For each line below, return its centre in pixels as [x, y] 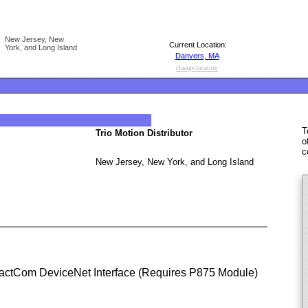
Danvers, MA [197, 56]
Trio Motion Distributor [144, 133]
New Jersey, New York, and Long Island [175, 162]
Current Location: [197, 45]
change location [197, 68]
